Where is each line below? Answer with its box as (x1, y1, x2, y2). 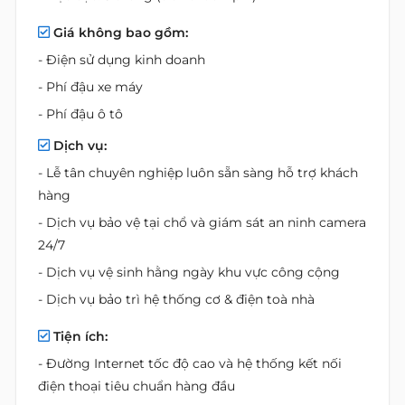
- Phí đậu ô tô (38, 106, 123, 122)
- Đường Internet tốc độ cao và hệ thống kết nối (38, 355, 342, 372)
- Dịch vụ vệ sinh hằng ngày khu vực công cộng (38, 264, 340, 280)
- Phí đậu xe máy (38, 79, 143, 95)
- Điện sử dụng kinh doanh (38, 52, 205, 68)
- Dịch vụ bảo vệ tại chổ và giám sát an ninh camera (38, 214, 366, 231)
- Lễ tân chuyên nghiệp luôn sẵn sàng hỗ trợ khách (38, 165, 358, 181)
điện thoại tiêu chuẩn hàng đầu (38, 378, 235, 394)
